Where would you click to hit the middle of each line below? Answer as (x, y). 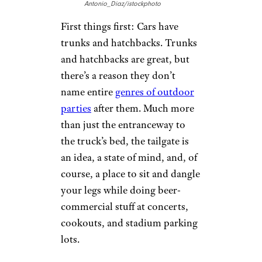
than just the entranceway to (123, 124)
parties (76, 108)
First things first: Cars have (120, 26)
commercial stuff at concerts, (125, 206)
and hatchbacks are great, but (125, 59)
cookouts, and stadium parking (129, 223)
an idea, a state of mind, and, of (129, 157)
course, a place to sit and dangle (130, 173)
